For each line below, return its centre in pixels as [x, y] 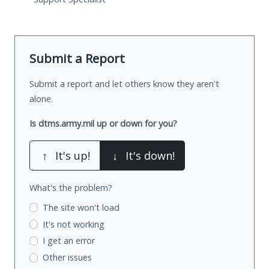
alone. [41, 98]
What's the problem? [71, 187]
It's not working [73, 224]
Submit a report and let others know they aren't [124, 83]
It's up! [73, 155]
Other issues [67, 258]
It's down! [150, 155]
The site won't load [81, 207]
